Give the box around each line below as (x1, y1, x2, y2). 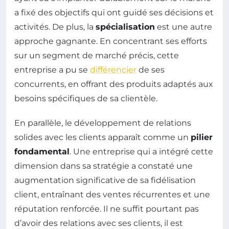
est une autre (155, 22, 212, 32)
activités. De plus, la (14, 22, 96, 32)
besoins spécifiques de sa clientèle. (14, 94, 157, 103)
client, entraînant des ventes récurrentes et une (14, 190, 210, 199)
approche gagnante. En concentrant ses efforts (14, 36, 207, 46)
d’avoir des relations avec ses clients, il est (14, 218, 183, 228)
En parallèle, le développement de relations (14, 118, 191, 128)
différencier (90, 65, 136, 75)
